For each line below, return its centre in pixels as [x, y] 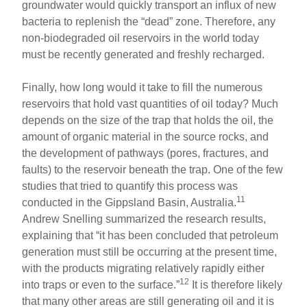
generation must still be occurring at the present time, [150, 251]
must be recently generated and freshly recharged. [144, 54]
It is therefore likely [236, 284]
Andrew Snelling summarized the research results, [144, 219]
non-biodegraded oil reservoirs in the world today [141, 38]
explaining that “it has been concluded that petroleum [150, 235]
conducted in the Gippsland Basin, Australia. [130, 202]
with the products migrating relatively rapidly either [144, 268]
